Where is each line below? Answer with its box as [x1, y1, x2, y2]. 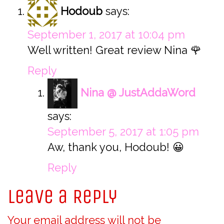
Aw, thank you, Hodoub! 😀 [47, 140, 184, 154]
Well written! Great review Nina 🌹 [27, 43, 201, 57]
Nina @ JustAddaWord [80, 85, 195, 99]
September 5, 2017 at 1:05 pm [47, 125, 199, 138]
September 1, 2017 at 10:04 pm [27, 28, 185, 41]
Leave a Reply [7, 184, 117, 209]
